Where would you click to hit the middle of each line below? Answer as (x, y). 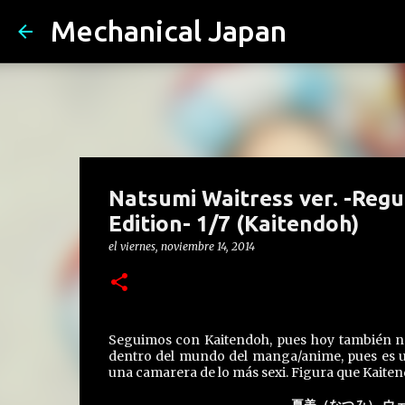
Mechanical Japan (169, 31)
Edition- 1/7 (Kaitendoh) (233, 224)
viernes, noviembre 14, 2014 (187, 246)
